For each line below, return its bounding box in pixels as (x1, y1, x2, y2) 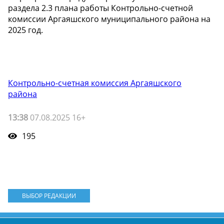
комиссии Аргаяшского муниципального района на (8, 13, 210, 25)
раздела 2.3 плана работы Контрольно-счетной (8, 2, 193, 14)
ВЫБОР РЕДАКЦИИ (21, 191, 76, 200)
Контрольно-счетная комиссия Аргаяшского (8, 77, 181, 89)
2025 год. (8, 24, 43, 36)
